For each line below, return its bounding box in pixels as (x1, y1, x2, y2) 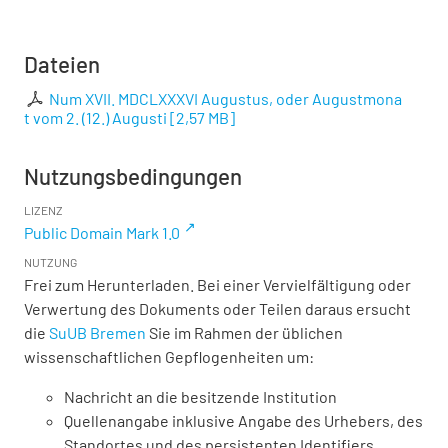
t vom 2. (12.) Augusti (24, 107, 167, 127)
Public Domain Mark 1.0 (24, 222, 180, 242)
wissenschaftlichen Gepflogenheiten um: (24, 346, 314, 366)
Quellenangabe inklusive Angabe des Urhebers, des (64, 410, 423, 430)
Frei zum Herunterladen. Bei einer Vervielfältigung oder (24, 274, 411, 294)
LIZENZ (24, 202, 63, 217)
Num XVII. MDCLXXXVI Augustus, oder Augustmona (49, 88, 403, 108)
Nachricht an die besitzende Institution (64, 386, 337, 406)
